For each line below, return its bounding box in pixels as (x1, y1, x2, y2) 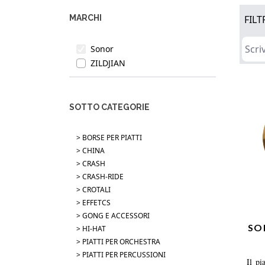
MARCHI (69, 13, 102, 22)
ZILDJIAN (91, 57, 125, 69)
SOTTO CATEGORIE (69, 102, 150, 112)
